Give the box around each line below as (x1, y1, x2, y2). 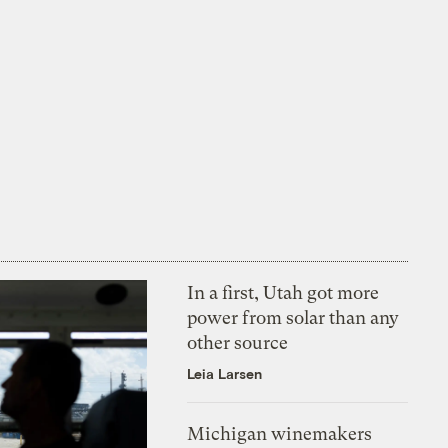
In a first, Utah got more (187, 281, 380, 303)
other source (187, 331, 289, 353)
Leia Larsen (187, 364, 263, 382)
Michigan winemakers (187, 422, 373, 444)
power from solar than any (187, 306, 400, 328)
